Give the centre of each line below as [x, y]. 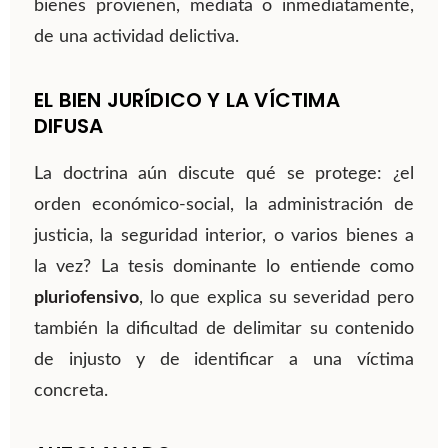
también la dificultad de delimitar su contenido [224, 329]
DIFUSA [69, 126]
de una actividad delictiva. [136, 37]
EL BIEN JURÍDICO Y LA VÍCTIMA [187, 100]
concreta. [71, 391]
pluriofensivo [86, 298]
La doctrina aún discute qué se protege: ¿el [224, 174]
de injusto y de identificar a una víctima [224, 360]
